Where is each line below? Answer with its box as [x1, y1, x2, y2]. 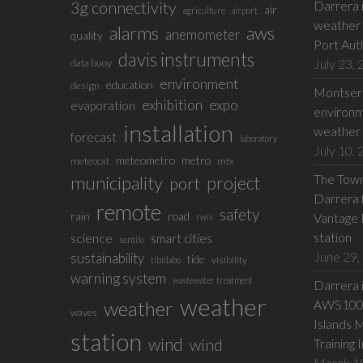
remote [96, 199, 161, 225]
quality [70, 28, 103, 42]
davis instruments [117, 49, 254, 70]
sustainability [70, 250, 144, 267]
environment [159, 75, 239, 92]
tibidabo [150, 254, 181, 265]
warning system [70, 270, 166, 287]
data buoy [70, 57, 112, 69]
